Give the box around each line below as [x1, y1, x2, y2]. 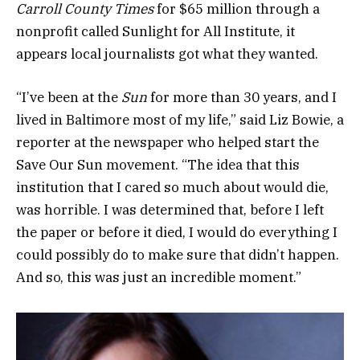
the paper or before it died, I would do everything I [16, 223, 337, 241]
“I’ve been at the [16, 88, 121, 106]
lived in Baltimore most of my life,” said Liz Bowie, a [16, 110, 344, 129]
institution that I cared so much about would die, [16, 178, 329, 196]
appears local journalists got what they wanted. [16, 44, 318, 63]
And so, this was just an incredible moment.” [16, 268, 301, 286]
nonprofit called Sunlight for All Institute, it [16, 22, 295, 40]
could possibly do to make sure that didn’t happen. [16, 245, 339, 264]
